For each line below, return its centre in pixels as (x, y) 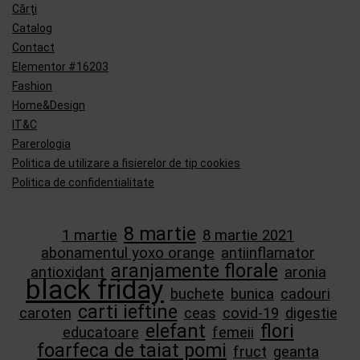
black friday (95, 289)
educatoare (100, 332)
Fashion (32, 86)
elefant (175, 331)
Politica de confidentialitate (83, 182)
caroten (45, 313)
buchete (197, 294)
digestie (311, 313)
